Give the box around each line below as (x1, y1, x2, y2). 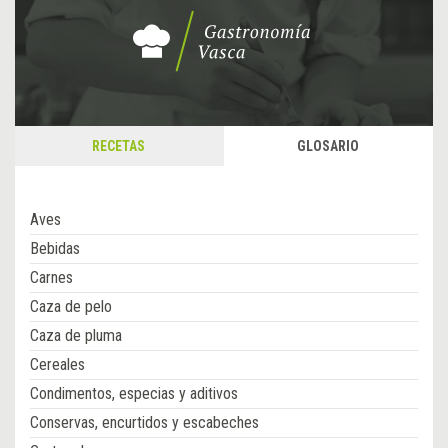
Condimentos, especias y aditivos (30, 384, 238, 404)
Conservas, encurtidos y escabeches (30, 413, 259, 433)
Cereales (30, 355, 85, 375)
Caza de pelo (30, 297, 112, 317)
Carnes (30, 268, 73, 288)
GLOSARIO (296, 138, 359, 155)
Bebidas (30, 239, 80, 259)
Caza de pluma (30, 326, 122, 346)
